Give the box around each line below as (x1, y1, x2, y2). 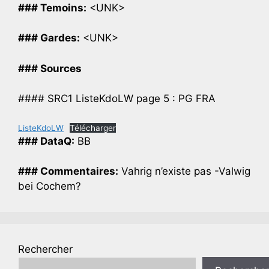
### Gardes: (18, 32, 80, 44)
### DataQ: (18, 134, 74, 147)
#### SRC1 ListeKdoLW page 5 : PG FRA (18, 92, 216, 105)
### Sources (18, 62, 82, 74)
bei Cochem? (18, 180, 81, 193)
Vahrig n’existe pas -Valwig (118, 165, 250, 178)
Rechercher (18, 243, 73, 256)
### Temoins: (18, 1, 86, 14)
